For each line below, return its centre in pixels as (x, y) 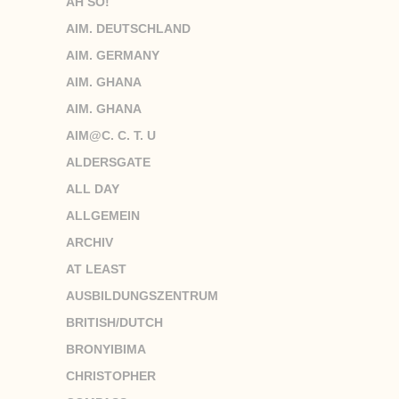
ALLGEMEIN (103, 215)
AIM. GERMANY (113, 55)
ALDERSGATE (108, 162)
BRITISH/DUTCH (114, 322)
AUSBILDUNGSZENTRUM (142, 295)
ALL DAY (93, 188)
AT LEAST (96, 269)
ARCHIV (90, 242)
